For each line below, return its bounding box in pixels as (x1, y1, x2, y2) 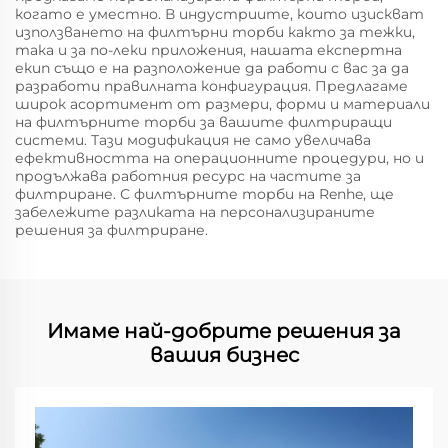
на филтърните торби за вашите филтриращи (15, 113, 392, 131)
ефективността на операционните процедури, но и (15, 149, 424, 167)
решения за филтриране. (15, 221, 208, 239)
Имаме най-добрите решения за (47, 319, 401, 343)
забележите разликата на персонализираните (15, 203, 375, 221)
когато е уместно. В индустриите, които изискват (15, 5, 424, 23)
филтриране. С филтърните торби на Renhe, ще (15, 185, 394, 203)
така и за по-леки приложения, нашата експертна (15, 41, 402, 59)
